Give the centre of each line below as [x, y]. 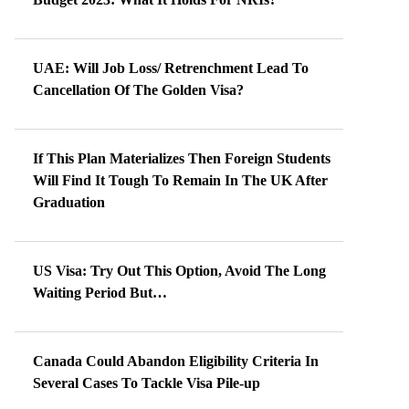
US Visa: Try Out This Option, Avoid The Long [179, 271]
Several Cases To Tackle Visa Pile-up [147, 383]
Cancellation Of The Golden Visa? [138, 90]
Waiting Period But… [100, 293]
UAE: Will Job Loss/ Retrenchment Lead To [171, 68]
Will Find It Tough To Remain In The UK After [180, 180]
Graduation [69, 202]
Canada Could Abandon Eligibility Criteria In [176, 361]
